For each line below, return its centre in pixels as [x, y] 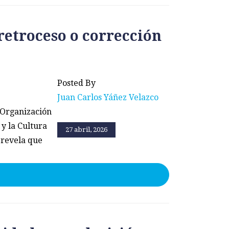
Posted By [76, 83]
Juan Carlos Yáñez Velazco [108, 97]
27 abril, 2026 [86, 129]
